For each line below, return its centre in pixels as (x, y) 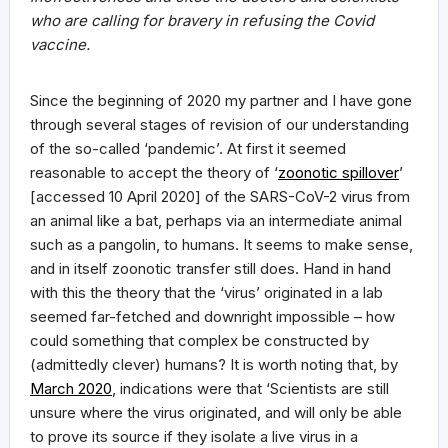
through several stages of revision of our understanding (219, 124)
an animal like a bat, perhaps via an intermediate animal (216, 220)
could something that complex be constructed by (199, 340)
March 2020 (71, 388)
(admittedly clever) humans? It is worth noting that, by (214, 364)
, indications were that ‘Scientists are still (250, 388)
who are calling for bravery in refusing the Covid (202, 20)
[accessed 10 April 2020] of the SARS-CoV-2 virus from (220, 196)
